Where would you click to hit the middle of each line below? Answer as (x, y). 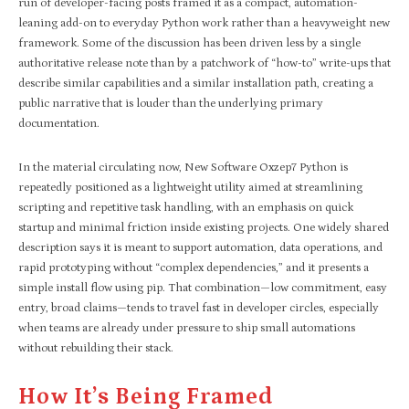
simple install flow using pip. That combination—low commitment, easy (203, 288)
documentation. (59, 123)
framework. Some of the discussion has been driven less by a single (189, 43)
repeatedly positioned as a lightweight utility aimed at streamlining (190, 187)
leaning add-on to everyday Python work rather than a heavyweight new (204, 23)
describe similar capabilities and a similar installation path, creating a (196, 83)
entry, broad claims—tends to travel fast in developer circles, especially (199, 308)
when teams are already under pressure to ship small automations (187, 328)
